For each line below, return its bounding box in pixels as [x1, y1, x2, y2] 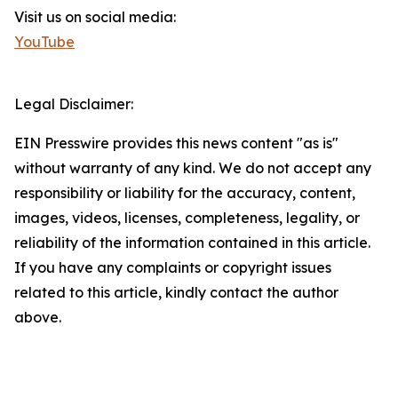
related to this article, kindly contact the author [14, 283, 338, 301]
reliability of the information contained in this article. [14, 234, 370, 251]
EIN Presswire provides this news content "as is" [14, 134, 338, 152]
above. [14, 308, 61, 326]
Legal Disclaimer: [14, 95, 133, 113]
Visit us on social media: [14, 8, 176, 26]
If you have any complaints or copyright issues [14, 259, 331, 276]
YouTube [14, 33, 75, 51]
